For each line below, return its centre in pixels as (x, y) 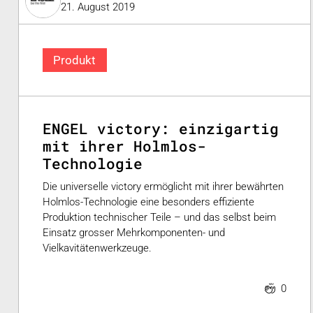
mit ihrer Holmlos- (124, 146)
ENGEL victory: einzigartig (161, 129)
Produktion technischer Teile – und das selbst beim (159, 217)
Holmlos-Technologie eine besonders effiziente (148, 202)
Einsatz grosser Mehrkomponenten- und (134, 232)
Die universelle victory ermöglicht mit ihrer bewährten (163, 186)
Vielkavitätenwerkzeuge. (97, 248)
